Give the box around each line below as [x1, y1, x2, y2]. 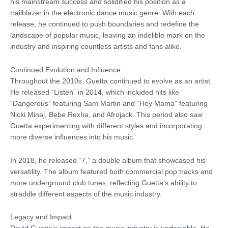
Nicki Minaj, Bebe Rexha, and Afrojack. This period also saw [10, 110, 203, 119]
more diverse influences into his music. [10, 133, 135, 141]
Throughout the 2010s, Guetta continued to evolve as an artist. [10, 77, 212, 85]
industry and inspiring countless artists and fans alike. [10, 42, 182, 50]
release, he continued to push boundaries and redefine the [10, 20, 199, 28]
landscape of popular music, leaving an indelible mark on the [10, 31, 205, 39]
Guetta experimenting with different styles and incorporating [10, 122, 202, 130]
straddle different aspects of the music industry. [10, 190, 162, 198]
